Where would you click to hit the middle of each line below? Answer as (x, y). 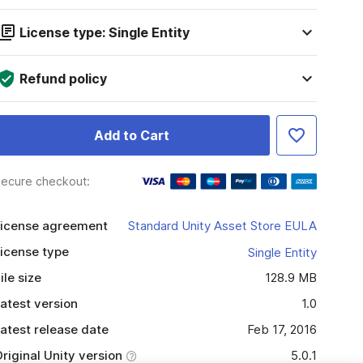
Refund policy (63, 79)
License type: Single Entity (104, 32)
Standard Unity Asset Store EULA (222, 226)
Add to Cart (131, 135)
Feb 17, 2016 (282, 329)
